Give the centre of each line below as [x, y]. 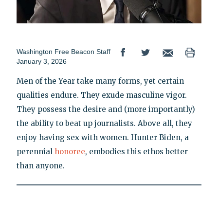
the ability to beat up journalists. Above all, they [104, 124]
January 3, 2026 [42, 62]
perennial [36, 152]
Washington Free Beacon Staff [64, 52]
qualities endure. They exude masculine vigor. [102, 95]
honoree [70, 152]
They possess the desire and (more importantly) [106, 109]
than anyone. [41, 166]
